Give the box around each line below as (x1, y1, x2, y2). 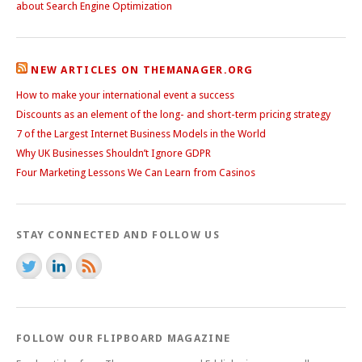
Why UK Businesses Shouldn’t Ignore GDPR (16, 146, 211, 159)
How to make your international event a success (16, 88, 234, 101)
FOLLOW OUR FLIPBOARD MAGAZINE (16, 331, 231, 344)
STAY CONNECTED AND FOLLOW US (16, 228, 220, 241)
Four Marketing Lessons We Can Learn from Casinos (16, 166, 255, 179)
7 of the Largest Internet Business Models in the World (16, 127, 266, 140)
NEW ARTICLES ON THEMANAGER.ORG (31, 63, 254, 76)
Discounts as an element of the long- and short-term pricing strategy (16, 107, 330, 120)
